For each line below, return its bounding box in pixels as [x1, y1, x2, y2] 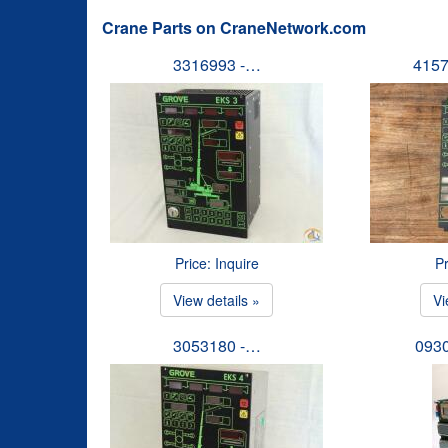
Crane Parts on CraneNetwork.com [102, 16, 366, 39]
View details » [173, 290, 261, 310]
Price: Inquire [174, 253, 259, 273]
